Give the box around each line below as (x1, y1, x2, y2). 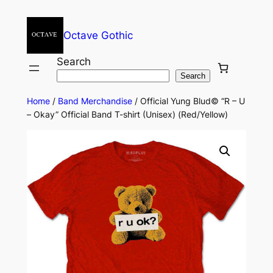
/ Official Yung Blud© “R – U (132, 96, 245, 106)
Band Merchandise (57, 96, 132, 106)
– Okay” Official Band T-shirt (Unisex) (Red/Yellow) (26, 109, 228, 119)
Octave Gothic (63, 29, 133, 41)
